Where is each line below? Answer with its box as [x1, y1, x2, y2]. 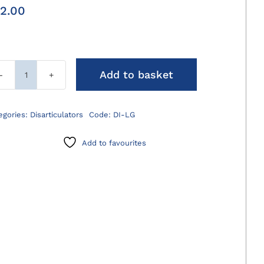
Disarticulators [30, 110, 84, 119]
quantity [25, 105, 60, 115]
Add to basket [99, 68, 173, 81]
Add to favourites [81, 138, 146, 148]
